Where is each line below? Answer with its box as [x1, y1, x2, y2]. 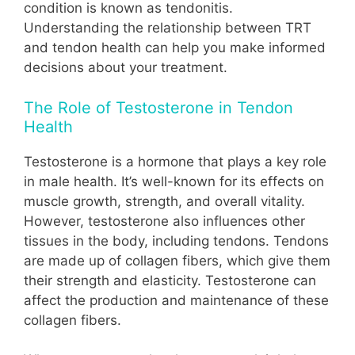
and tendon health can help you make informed [24, 40, 326, 56]
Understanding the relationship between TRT [24, 20, 311, 36]
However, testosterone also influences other [24, 212, 305, 229]
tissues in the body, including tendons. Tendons [24, 232, 329, 249]
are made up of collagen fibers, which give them [24, 252, 330, 269]
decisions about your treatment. [24, 59, 227, 76]
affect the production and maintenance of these [24, 292, 329, 308]
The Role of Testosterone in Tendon [24, 97, 293, 117]
